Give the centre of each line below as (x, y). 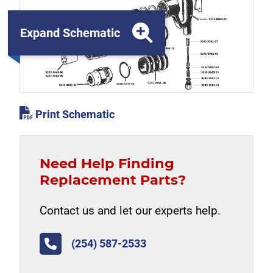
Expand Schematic (70, 33)
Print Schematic (74, 114)
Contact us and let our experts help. (130, 210)
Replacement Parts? (113, 179)
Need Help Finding (107, 163)
